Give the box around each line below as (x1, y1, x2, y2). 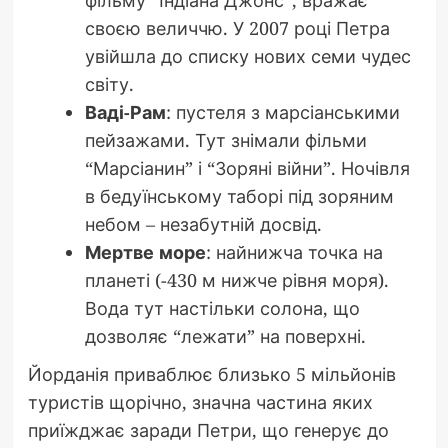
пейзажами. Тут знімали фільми (84, 128, 367, 153)
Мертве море (84, 240, 206, 265)
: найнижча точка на (205, 240, 383, 265)
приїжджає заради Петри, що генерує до (27, 418, 389, 443)
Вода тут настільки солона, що (84, 296, 360, 321)
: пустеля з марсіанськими (165, 100, 400, 125)
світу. (84, 72, 134, 97)
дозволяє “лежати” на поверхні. (84, 324, 366, 349)
